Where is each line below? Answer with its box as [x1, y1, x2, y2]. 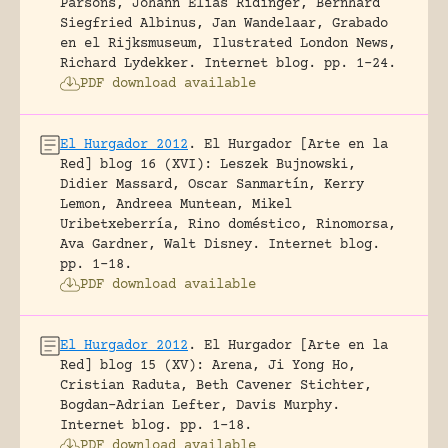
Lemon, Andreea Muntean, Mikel [60, 196, 292, 213]
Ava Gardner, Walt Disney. [60, 236, 260, 253]
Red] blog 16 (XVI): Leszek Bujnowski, [60, 156, 356, 173]
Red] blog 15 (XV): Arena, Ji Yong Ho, [60, 357, 356, 374]
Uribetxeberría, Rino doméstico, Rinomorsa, [60, 216, 396, 233]
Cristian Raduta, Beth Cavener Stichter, [60, 377, 372, 394]
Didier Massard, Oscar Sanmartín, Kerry [60, 176, 364, 193]
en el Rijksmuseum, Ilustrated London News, [60, 35, 396, 52]
